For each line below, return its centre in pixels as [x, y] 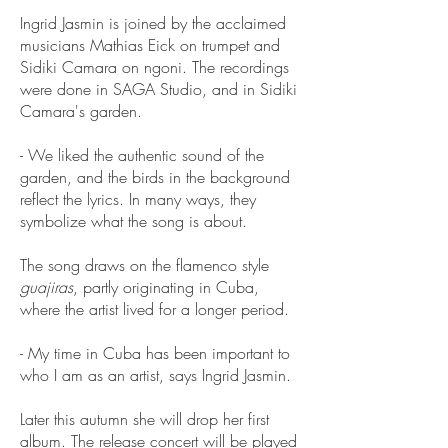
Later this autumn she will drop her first [144, 419]
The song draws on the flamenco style [144, 265]
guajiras [46, 287]
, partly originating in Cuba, [166, 287]
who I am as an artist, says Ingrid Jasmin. [155, 375]
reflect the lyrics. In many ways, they [138, 199]
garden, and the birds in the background [155, 177]
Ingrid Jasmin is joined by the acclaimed [153, 23]
